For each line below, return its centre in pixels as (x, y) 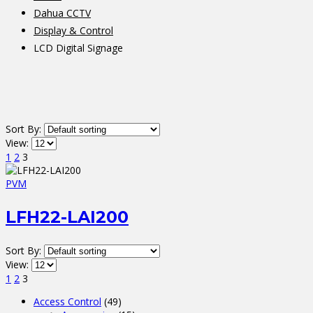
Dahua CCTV (62, 13)
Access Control (67, 301)
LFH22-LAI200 (67, 217)
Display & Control (73, 30)
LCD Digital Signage (78, 48)
